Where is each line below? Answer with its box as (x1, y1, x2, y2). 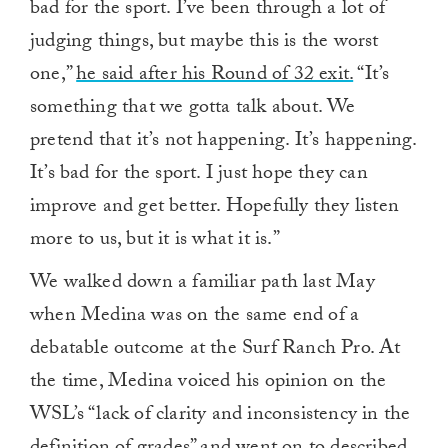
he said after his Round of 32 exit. (76, 59, 354, 94)
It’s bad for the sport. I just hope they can (30, 158, 368, 193)
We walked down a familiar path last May (30, 267, 375, 302)
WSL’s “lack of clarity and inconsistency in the (30, 399, 411, 434)
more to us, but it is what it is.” (30, 224, 280, 259)
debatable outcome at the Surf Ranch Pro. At (30, 333, 401, 368)
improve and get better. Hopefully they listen (30, 191, 400, 226)
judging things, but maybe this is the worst (30, 26, 379, 61)
